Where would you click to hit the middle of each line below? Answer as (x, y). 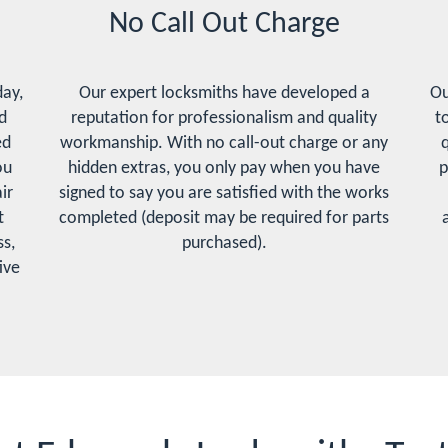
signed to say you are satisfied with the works (224, 193)
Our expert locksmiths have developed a (224, 93)
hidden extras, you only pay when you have (224, 168)
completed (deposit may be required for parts (224, 218)
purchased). (224, 243)
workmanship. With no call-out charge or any (224, 143)
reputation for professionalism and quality (224, 118)
